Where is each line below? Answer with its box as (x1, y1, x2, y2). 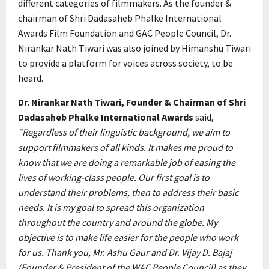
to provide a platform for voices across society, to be (18, 57, 233, 70)
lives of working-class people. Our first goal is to (18, 171, 210, 184)
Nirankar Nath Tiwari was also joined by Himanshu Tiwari (18, 42, 251, 55)
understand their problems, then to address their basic (18, 186, 238, 199)
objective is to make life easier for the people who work (18, 231, 238, 244)
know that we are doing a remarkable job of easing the (18, 156, 235, 169)
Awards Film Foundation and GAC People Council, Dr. (18, 27, 231, 40)
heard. (18, 72, 43, 85)
